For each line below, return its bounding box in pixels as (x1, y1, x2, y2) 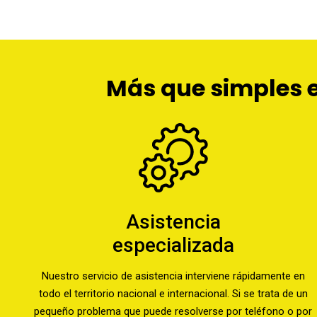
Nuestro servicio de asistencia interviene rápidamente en (41, 270, 305, 282)
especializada (112, 234, 234, 257)
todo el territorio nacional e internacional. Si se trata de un (38, 287, 308, 300)
